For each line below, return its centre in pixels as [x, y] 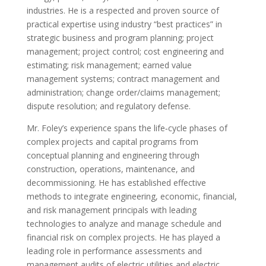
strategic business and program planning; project [120, 38]
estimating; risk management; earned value [109, 65]
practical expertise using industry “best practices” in [124, 24]
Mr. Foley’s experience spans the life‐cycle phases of [127, 128]
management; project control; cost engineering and [125, 52]
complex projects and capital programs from [112, 142]
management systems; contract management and [123, 79]
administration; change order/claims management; [123, 93]
